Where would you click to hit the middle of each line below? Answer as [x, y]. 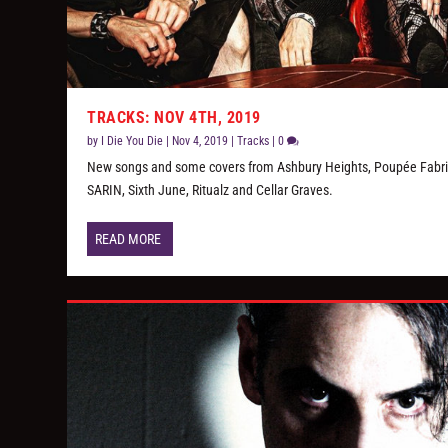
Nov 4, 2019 [200, 141]
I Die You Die [132, 141]
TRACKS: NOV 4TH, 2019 [174, 118]
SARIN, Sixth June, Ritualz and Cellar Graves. [210, 190]
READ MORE [128, 239]
